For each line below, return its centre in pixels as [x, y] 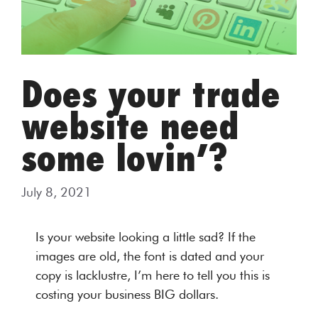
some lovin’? [125, 160]
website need [130, 128]
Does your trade [151, 96]
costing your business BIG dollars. [127, 294]
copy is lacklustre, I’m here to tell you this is [153, 275]
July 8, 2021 [56, 192]
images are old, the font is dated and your [150, 256]
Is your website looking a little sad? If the [146, 237]
